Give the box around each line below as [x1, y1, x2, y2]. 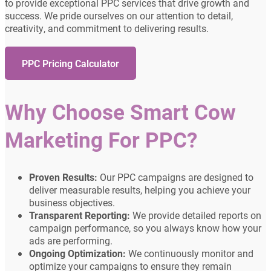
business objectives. [29, 196, 115, 209]
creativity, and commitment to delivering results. [5, 22, 209, 35]
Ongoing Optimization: [29, 247, 126, 260]
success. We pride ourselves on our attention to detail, [5, 9, 233, 22]
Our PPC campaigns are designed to [97, 171, 253, 184]
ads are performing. [29, 234, 113, 247]
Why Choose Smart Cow [5, 97, 236, 126]
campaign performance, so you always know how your [29, 221, 261, 235]
